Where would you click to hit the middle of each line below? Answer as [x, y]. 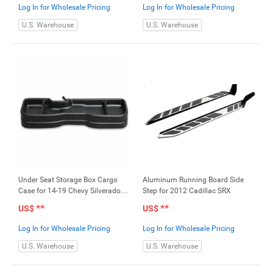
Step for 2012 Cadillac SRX [187, 191]
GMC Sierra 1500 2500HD [61, 202]
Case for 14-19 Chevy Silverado [69, 191]
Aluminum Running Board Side [193, 180]
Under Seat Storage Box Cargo [68, 180]
